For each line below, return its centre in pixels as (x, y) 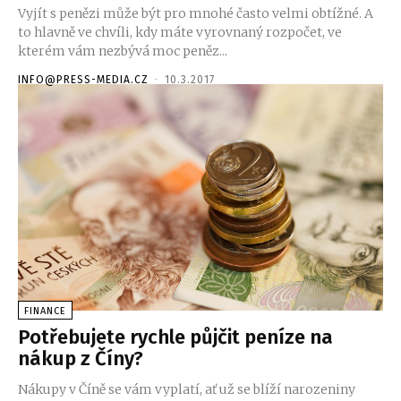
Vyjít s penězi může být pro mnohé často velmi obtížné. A (196, 14)
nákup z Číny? (81, 359)
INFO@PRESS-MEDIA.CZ (83, 80)
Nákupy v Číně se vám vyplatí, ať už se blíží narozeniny (187, 390)
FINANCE (45, 311)
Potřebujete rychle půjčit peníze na (175, 337)
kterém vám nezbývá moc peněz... (123, 51)
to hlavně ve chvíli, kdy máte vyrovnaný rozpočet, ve (180, 33)
